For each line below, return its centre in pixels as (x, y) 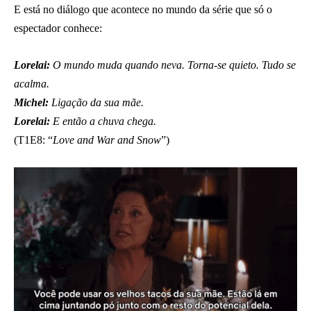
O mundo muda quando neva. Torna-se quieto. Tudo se (173, 65)
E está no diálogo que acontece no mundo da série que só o (143, 9)
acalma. (32, 83)
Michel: (31, 102)
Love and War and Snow (107, 140)
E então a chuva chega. (103, 121)
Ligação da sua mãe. (96, 102)
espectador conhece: (58, 28)
